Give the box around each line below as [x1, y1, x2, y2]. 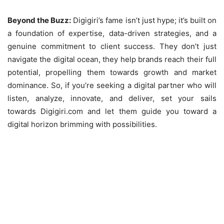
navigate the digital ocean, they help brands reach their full [7, 54, 216, 64]
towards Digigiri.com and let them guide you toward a [7, 106, 216, 116]
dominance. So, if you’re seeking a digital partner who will [7, 80, 216, 90]
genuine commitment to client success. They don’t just [7, 41, 216, 51]
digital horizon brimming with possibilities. [7, 119, 157, 129]
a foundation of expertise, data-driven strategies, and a [7, 28, 216, 38]
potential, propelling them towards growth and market [7, 67, 216, 77]
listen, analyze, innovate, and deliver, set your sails [7, 93, 216, 103]
